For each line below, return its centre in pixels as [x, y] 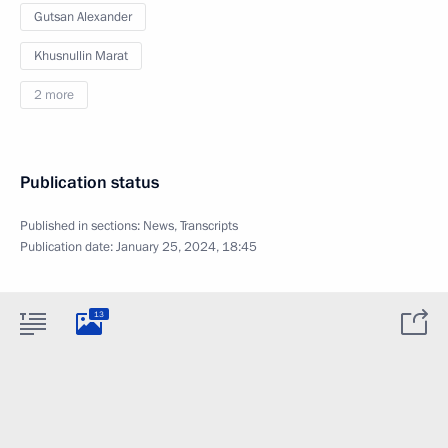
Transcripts [209, 226]
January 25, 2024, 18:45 [186, 247]
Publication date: [68, 247]
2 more [54, 95]
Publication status [89, 182]
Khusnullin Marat [81, 56]
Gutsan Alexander [83, 17]
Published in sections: [81, 226]
